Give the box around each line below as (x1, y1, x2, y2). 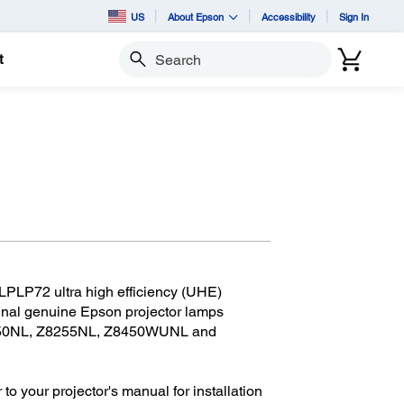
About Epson (168, 10, 224, 23)
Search (117, 60, 159, 75)
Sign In (339, 10, 369, 23)
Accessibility (262, 10, 316, 23)
